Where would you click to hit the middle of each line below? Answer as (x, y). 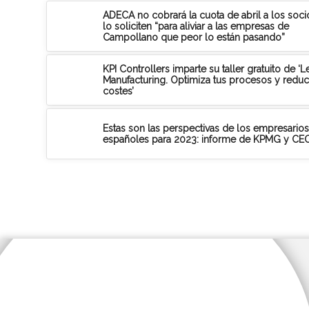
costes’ (118, 91)
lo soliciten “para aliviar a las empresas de (196, 26)
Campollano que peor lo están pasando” (194, 37)
